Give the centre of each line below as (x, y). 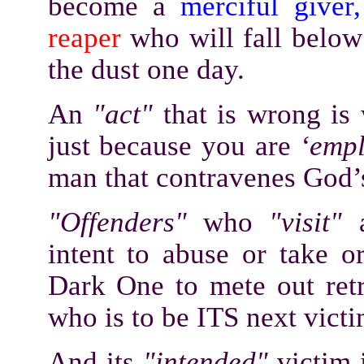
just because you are (174, 145)
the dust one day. (146, 69)
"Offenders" (117, 222)
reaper (89, 37)
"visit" (314, 222)
